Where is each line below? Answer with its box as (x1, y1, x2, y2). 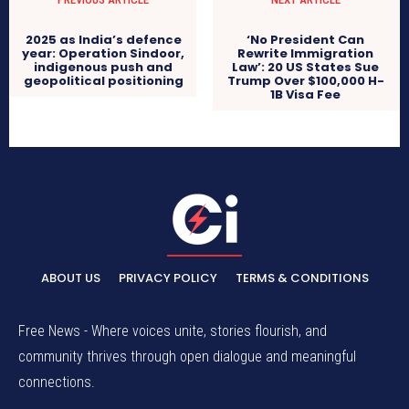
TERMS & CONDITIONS (235, 269, 369, 288)
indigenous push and (34, 58, 173, 77)
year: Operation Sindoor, (22, 45, 185, 63)
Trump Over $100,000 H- (226, 72, 384, 90)
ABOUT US (40, 269, 100, 288)
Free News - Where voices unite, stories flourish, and (18, 322, 327, 341)
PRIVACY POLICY (118, 269, 217, 288)
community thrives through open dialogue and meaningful (18, 348, 356, 366)
